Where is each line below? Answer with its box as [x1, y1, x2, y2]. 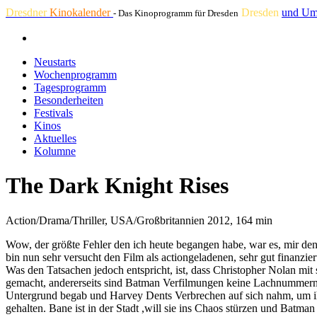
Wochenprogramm [34, 69, 117, 81]
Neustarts [34, 56, 76, 68]
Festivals [34, 107, 73, 119]
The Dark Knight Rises [6, 173, 229, 199]
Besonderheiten [34, 94, 103, 106]
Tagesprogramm [34, 81, 106, 93]
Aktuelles [34, 132, 76, 144]
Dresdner [6, 6, 50, 18]
